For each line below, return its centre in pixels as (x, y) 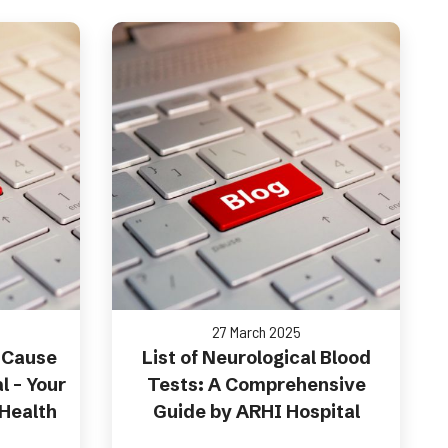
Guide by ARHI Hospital (256, 411)
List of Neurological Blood (256, 357)
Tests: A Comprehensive (256, 384)
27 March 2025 (256, 331)
